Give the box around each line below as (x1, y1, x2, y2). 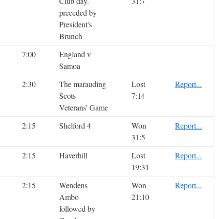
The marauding (59, 79, 106, 89)
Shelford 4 (59, 120, 91, 131)
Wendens (59, 180, 88, 191)
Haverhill (59, 150, 88, 161)
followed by (59, 203, 95, 214)
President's (59, 19, 92, 30)
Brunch (59, 31, 82, 42)
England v (59, 49, 91, 60)
